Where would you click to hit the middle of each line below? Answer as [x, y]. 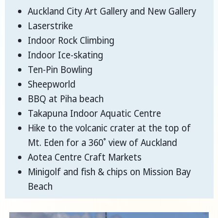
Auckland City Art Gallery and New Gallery [112, 11]
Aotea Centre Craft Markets [85, 157]
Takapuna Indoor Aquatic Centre [94, 114]
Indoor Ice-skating [65, 55]
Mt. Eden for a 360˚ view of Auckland [102, 143]
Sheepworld [52, 84]
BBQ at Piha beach [66, 99]
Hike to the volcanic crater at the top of [109, 128]
